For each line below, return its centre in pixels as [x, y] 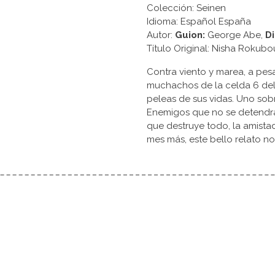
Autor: [161, 35]
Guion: [190, 35]
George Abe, [235, 35]
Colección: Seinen [186, 8]
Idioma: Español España [199, 22]
